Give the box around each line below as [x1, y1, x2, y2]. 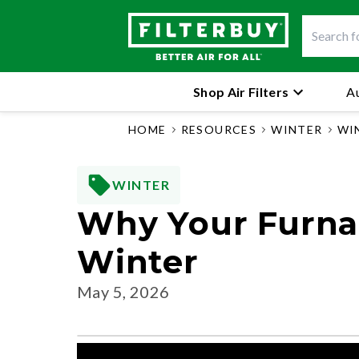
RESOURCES [180, 123, 257, 136]
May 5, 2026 [77, 282, 170, 301]
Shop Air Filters [193, 83, 289, 99]
